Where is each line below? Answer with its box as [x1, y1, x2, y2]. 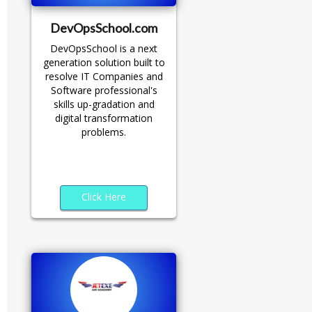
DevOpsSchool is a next [50, 42, 157, 56]
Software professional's [50, 84, 157, 97]
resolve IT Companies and [45, 70, 163, 84]
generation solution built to [42, 56, 165, 70]
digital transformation [55, 111, 153, 125]
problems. [81, 125, 126, 139]
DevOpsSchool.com [50, 20, 157, 36]
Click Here [81, 190, 126, 204]
